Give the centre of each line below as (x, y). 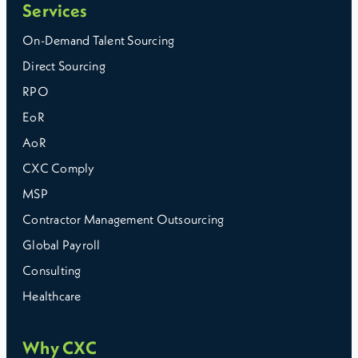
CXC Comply (59, 168)
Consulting (52, 270)
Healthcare (52, 296)
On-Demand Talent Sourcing (99, 40)
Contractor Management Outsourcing (123, 219)
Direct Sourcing (64, 66)
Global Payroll (62, 245)
